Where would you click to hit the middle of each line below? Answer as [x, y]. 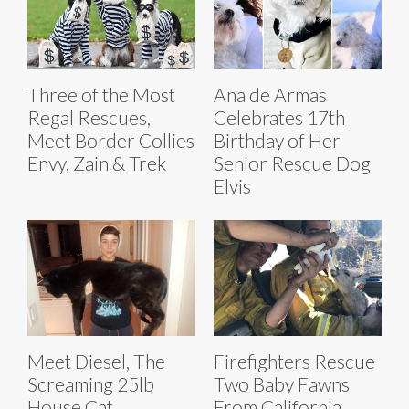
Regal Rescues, [89, 117]
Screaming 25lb [91, 383]
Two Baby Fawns [282, 383]
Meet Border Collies [111, 140]
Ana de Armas [270, 94]
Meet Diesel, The [96, 361]
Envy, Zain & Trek [97, 163]
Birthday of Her [277, 140]
